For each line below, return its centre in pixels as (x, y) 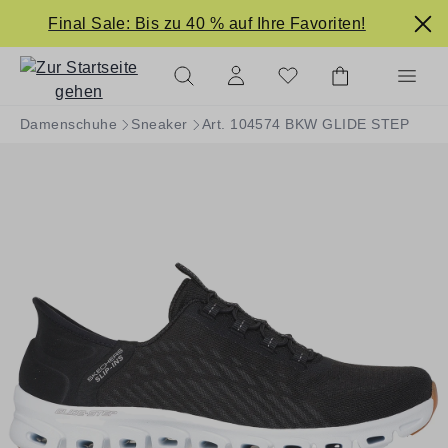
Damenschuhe (69, 124)
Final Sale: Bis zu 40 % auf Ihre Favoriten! (207, 23)
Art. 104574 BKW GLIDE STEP (305, 124)
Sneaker (159, 124)
